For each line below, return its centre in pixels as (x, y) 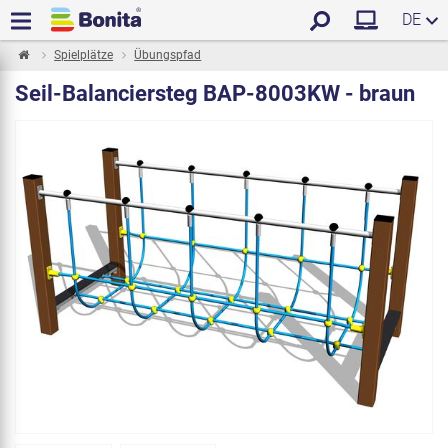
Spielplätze (84, 55)
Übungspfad (168, 55)
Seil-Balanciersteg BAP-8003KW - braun (215, 93)
